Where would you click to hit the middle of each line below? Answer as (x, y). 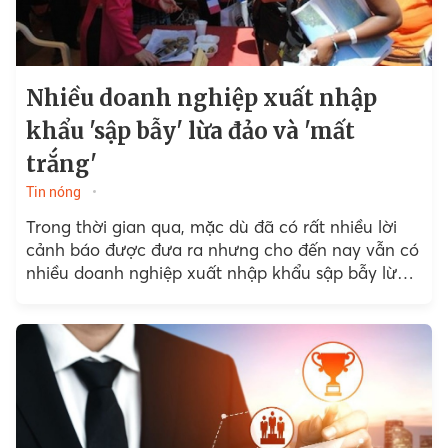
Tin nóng (53, 191)
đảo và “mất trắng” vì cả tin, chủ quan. (177, 295)
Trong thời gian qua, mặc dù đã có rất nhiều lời (211, 226)
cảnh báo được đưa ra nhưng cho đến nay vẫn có (222, 249)
